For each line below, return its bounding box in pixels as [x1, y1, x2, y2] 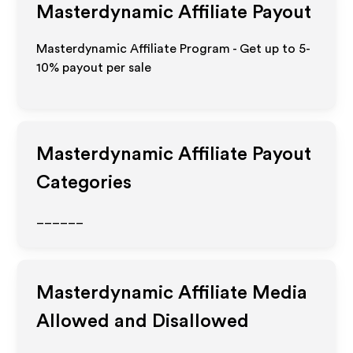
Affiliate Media [173, 284, 308, 303]
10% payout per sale [36, 61, 152, 74]
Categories [36, 173, 132, 192]
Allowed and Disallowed [36, 312, 250, 331]
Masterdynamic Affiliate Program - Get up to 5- [36, 43, 311, 55]
